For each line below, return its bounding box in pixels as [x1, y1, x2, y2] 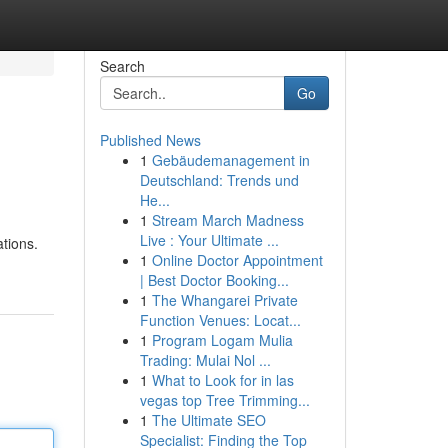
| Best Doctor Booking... [139, 270, 289, 290]
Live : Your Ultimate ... [139, 230, 279, 250]
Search [99, 56, 145, 76]
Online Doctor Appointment [151, 250, 323, 270]
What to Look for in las [151, 370, 294, 390]
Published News [99, 130, 201, 150]
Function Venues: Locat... [139, 310, 301, 330]
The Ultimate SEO [151, 410, 266, 430]
